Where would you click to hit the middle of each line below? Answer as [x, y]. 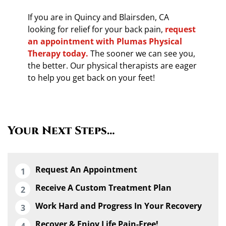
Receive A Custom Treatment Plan [104, 187]
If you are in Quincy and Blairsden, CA [99, 17]
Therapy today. [58, 53]
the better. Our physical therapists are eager [112, 65]
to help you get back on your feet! [92, 77]
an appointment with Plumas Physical [105, 41]
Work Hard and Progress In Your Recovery [119, 206]
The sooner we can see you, [142, 53]
